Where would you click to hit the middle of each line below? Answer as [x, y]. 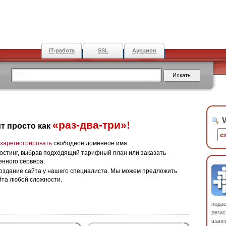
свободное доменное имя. [90, 143]
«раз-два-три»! [91, 125]
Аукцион [144, 50]
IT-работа [62, 50]
